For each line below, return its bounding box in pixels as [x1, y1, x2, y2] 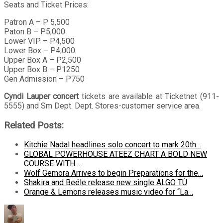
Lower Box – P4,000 [4, 45, 75, 55]
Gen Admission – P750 [4, 74, 85, 84]
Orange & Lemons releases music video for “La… [24, 187, 193, 197]
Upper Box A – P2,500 [4, 55, 81, 65]
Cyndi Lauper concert [4, 91, 79, 101]
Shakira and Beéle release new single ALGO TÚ [24, 178, 187, 188]
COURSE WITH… [24, 159, 80, 169]
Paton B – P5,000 [4, 26, 65, 36]
